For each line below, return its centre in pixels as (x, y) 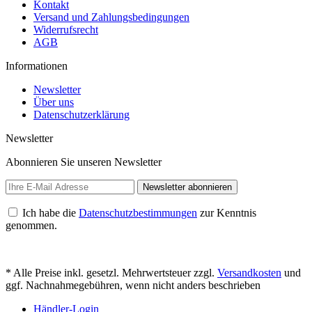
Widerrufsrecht (66, 30)
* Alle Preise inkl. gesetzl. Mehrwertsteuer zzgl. (111, 273)
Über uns (54, 102)
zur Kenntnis (227, 213)
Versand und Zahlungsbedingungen (111, 17)
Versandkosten (249, 273)
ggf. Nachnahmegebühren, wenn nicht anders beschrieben (133, 285)
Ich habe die (50, 213)
